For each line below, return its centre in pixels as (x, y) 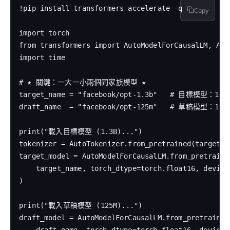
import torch (44, 33)
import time (42, 58)
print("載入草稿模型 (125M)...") (81, 206)
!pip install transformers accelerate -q (101, 8)
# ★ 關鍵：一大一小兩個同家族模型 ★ (83, 82)
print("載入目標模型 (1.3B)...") (81, 132)
